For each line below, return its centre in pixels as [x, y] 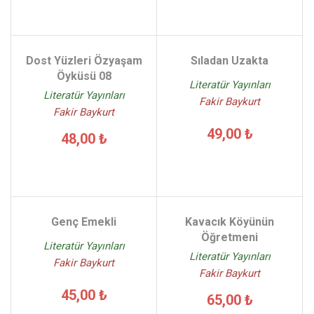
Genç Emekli [84, 222]
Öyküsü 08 [84, 76]
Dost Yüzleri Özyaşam [84, 61]
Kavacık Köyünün [230, 222]
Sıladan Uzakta [230, 61]
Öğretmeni [230, 237]
